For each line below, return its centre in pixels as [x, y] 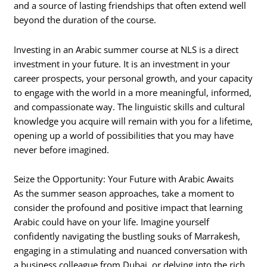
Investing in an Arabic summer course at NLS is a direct [126, 49]
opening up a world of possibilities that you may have [124, 135]
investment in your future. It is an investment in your [122, 63]
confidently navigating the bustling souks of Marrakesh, [127, 236]
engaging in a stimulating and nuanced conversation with [131, 251]
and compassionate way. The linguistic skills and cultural [130, 106]
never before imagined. [62, 149]
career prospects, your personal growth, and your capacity [133, 78]
